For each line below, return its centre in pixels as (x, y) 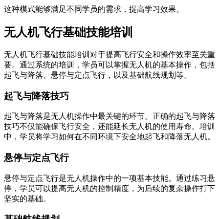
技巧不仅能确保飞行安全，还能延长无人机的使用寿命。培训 (109, 127)
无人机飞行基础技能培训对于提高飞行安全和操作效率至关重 (109, 54)
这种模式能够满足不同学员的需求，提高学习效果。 (94, 9)
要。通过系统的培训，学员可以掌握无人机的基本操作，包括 (109, 65)
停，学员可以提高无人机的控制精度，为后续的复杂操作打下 (109, 188)
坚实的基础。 (27, 198)
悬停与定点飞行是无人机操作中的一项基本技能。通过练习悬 (109, 178)
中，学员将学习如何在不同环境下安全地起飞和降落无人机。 (109, 137)
